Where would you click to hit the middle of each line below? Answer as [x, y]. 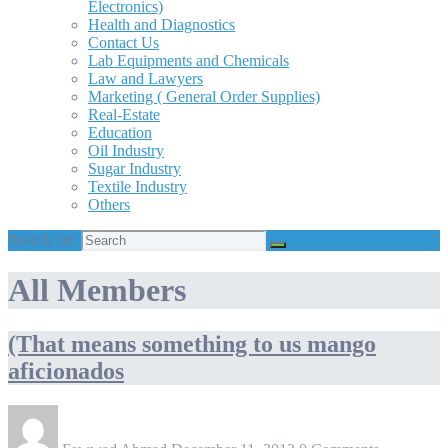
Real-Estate [124, 114]
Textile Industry [137, 186]
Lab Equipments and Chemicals [188, 60]
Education [120, 132]
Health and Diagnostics [161, 24]
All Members [97, 290]
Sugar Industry [134, 168]
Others [109, 204]
